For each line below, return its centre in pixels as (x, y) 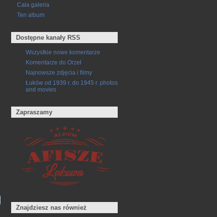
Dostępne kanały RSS (48, 38)
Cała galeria (33, 5)
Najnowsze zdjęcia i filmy (59, 72)
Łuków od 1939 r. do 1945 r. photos (72, 82)
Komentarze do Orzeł (54, 62)
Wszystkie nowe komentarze (63, 52)
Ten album (31, 15)
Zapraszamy (34, 112)
